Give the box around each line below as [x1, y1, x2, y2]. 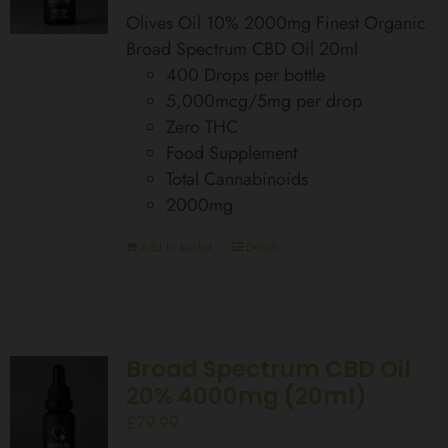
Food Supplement [165, 139, 297, 166]
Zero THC [165, 113, 238, 140]
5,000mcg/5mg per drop [165, 87, 362, 114]
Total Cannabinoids [165, 165, 308, 192]
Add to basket [139, 237, 212, 256]
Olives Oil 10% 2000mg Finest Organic [125, 9, 426, 36]
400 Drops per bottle [165, 61, 325, 88]
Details [245, 237, 280, 256]
